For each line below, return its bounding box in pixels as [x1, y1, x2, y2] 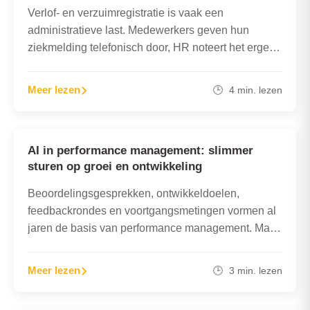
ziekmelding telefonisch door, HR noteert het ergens [28, 42, 281, 54]
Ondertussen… [28, 76, 102, 89]
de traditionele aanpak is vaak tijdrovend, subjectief [28, 239, 278, 251]
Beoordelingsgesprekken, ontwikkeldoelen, [28, 187, 239, 199]
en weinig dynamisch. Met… [28, 256, 166, 268]
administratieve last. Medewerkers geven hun [28, 24, 249, 37]
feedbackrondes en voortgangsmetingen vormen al [28, 204, 276, 217]
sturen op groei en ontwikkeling [28, 159, 202, 173]
